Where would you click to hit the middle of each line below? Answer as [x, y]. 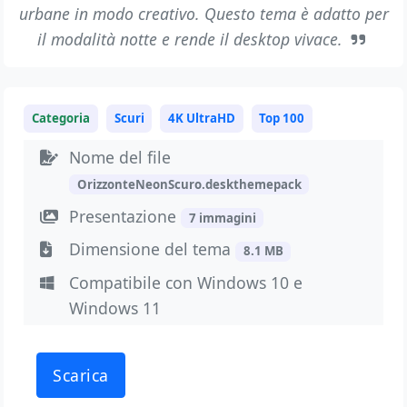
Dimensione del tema [153, 249]
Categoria [61, 118]
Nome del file [120, 157]
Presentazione [125, 216]
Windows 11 [115, 308]
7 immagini [222, 218]
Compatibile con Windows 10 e [186, 283]
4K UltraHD [201, 118]
